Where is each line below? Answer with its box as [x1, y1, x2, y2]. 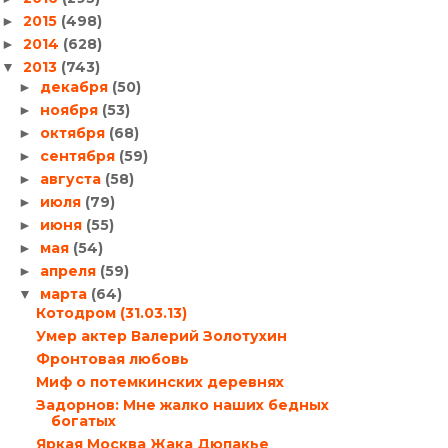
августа [39, 169, 105, 188]
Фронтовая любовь [35, 350, 189, 368]
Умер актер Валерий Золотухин [35, 327, 287, 345]
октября [39, 123, 109, 142]
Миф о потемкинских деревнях [35, 373, 284, 391]
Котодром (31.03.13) [35, 304, 187, 322]
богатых [50, 412, 116, 430]
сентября [39, 146, 119, 165]
